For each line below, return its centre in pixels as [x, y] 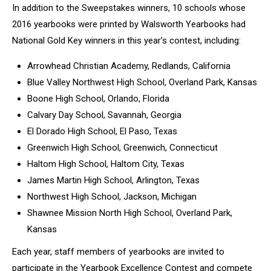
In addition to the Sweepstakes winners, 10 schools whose [129, 8]
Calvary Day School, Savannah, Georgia [104, 115]
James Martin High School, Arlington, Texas [113, 180]
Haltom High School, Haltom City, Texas [106, 164]
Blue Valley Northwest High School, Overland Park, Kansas [142, 82]
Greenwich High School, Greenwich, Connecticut [122, 148]
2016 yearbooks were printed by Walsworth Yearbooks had [129, 24]
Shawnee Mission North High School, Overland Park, [130, 213]
